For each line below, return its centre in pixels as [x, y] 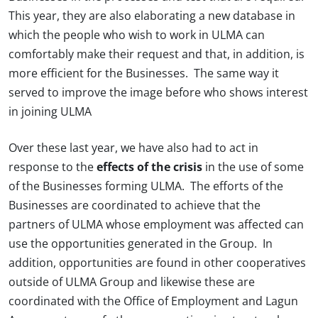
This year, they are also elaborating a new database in [152, 16]
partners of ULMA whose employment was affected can [156, 225]
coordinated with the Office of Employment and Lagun [153, 301]
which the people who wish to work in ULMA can [137, 35]
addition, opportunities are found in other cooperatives [157, 263]
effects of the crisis [149, 167]
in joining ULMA [50, 112]
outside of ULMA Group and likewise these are [132, 282]
